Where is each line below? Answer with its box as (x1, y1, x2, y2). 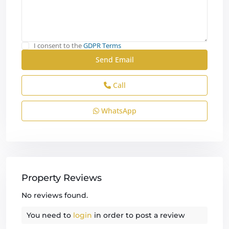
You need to (27, 210, 73, 220)
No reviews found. (21, 190, 88, 200)
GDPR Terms (83, 40, 121, 50)
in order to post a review (92, 210, 185, 220)
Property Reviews (21, 172, 102, 184)
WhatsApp (99, 105, 136, 116)
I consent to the (34, 40, 83, 50)
